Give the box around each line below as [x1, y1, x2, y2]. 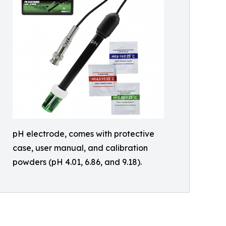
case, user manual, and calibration [13, 142, 148, 153]
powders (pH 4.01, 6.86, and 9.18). [13, 156, 142, 167]
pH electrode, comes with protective [13, 128, 154, 139]
